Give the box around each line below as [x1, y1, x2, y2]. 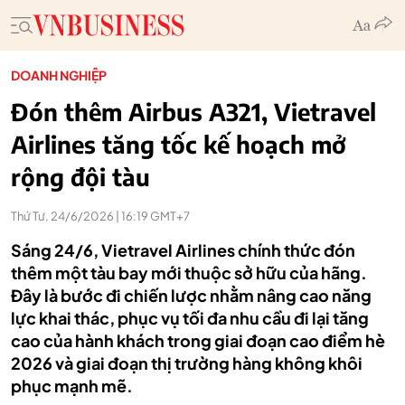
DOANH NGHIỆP [11, 67, 107, 83]
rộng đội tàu [11, 162, 150, 192]
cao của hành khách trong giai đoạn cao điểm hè [11, 330, 385, 351]
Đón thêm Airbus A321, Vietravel [11, 97, 376, 127]
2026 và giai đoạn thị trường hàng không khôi [11, 353, 363, 373]
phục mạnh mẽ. [11, 375, 133, 396]
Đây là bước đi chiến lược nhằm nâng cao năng [11, 285, 372, 306]
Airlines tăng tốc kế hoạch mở [11, 129, 346, 159]
